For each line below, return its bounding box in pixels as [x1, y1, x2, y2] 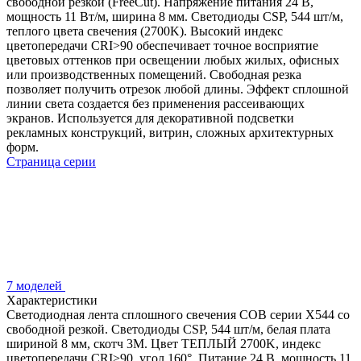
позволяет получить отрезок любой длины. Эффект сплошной [6, 81, 349, 96]
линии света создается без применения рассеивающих [6, 96, 305, 110]
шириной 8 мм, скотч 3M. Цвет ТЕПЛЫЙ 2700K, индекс [6, 336, 321, 351]
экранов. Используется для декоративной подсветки [6, 110, 294, 125]
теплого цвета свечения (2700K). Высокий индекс [6, 23, 283, 38]
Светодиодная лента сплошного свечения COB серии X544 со [6, 307, 350, 322]
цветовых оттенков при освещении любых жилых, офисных [6, 52, 339, 67]
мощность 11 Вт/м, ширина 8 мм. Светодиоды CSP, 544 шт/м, [6, 9, 343, 23]
